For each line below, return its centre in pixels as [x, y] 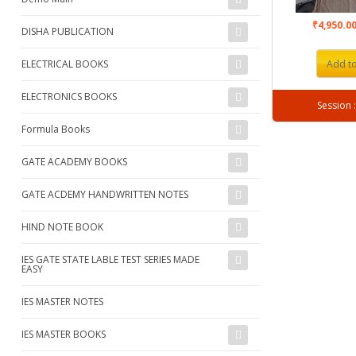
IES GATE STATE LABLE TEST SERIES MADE [110, 259]
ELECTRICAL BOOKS [65, 64]
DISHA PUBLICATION [68, 31]
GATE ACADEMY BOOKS [74, 161]
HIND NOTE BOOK [62, 226]
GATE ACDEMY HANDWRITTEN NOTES [105, 194]
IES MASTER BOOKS [64, 334]
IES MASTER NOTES [62, 301]
